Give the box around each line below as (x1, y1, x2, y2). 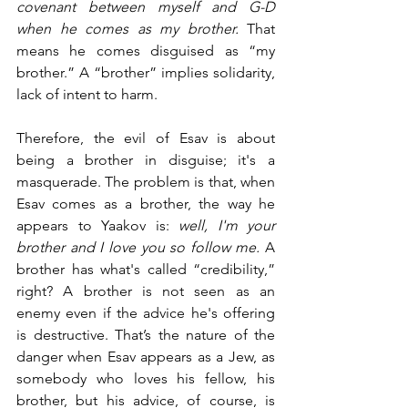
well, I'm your (178, 216, 275, 234)
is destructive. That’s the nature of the (16, 325, 275, 343)
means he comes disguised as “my (16, 41, 275, 59)
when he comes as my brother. (16, 19, 247, 37)
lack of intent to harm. (16, 85, 161, 103)
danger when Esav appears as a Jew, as (16, 347, 275, 365)
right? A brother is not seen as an (16, 281, 275, 300)
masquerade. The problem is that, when (16, 172, 275, 190)
